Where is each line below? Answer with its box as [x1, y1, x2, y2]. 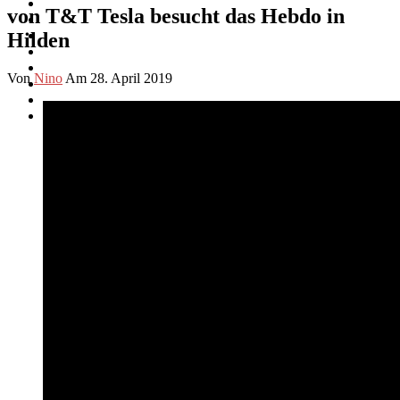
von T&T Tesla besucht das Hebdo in [7, 4, 345, 28]
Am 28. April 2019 [65, 70, 172, 86]
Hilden [7, 28, 70, 52]
